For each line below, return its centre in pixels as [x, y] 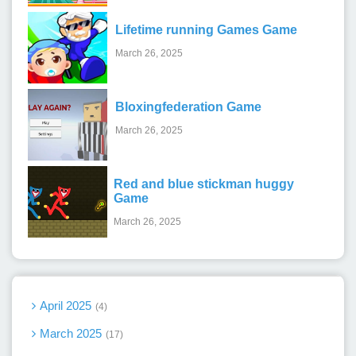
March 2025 [71, 334]
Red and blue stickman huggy [204, 184]
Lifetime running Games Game [206, 29]
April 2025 [66, 306]
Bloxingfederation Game [188, 106]
